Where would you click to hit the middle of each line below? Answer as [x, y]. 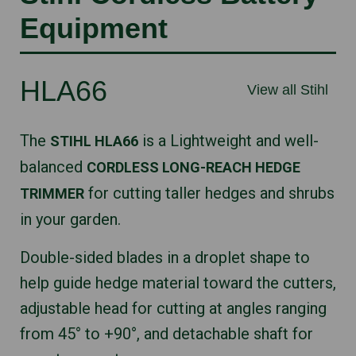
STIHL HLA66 [94, 141]
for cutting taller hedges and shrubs [209, 193]
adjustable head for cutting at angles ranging [173, 308]
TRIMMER [52, 193]
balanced [53, 167]
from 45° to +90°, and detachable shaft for [166, 334]
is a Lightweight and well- [228, 141]
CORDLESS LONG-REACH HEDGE [193, 167]
